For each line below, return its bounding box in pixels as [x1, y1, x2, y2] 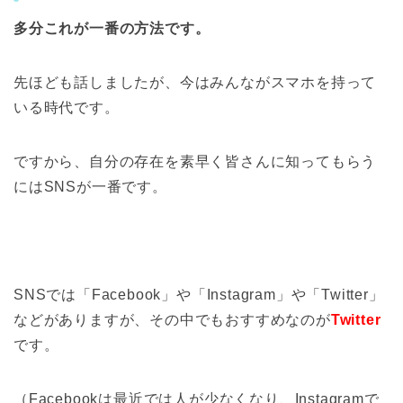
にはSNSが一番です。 [13, 179, 167, 195]
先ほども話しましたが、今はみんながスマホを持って [13, 75, 377, 91]
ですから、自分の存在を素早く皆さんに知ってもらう [13, 154, 377, 170]
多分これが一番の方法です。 [13, 21, 210, 37]
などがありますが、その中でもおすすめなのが [13, 312, 331, 328]
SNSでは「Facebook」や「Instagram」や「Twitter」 [13, 287, 384, 303]
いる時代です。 [13, 100, 120, 116]
